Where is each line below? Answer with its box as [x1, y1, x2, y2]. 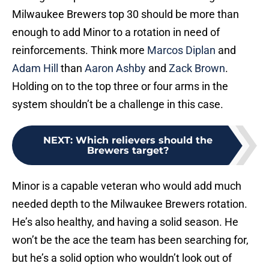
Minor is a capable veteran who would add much [12, 180, 241, 193]
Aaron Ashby [85, 62, 146, 75]
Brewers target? [87, 145, 169, 157]
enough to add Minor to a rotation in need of [12, 26, 220, 39]
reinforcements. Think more [12, 44, 147, 57]
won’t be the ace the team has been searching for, [12, 234, 249, 247]
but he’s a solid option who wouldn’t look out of [12, 252, 232, 265]
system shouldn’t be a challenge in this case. [12, 98, 223, 111]
